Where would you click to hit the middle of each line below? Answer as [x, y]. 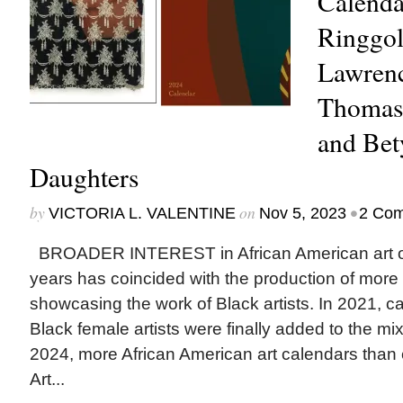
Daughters [84, 177]
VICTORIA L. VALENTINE [142, 213]
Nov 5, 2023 [302, 213]
